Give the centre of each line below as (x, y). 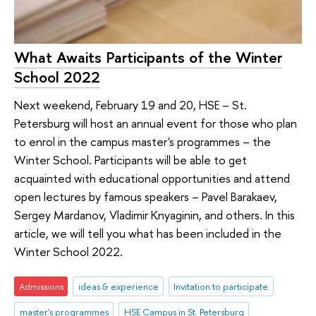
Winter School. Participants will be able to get (130, 160)
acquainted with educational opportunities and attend (152, 178)
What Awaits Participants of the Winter (148, 57)
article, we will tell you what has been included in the (148, 233)
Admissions (41, 286)
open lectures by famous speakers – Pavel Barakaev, (146, 197)
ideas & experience (118, 286)
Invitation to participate (221, 286)
